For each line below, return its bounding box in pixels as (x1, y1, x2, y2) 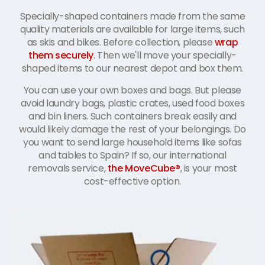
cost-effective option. (83, 174, 182, 188)
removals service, (27, 161, 108, 175)
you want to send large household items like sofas (23, 135, 242, 149)
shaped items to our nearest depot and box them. (21, 61, 244, 75)
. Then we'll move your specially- (93, 48, 237, 62)
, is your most (180, 161, 238, 175)
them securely (28, 48, 93, 62)
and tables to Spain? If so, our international (38, 148, 227, 162)
